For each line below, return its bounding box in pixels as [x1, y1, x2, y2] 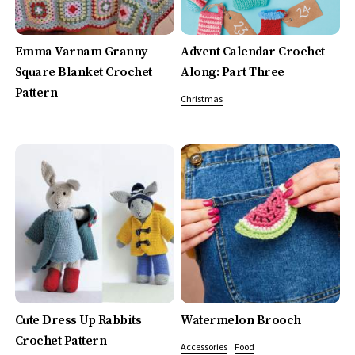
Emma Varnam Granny [14, 44, 147, 60]
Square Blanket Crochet [14, 64, 152, 81]
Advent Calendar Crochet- [181, 44, 330, 60]
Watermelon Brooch [181, 311, 301, 328]
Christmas [181, 93, 223, 105]
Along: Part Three [181, 64, 284, 81]
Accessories [181, 340, 228, 353]
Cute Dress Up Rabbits [14, 311, 142, 328]
